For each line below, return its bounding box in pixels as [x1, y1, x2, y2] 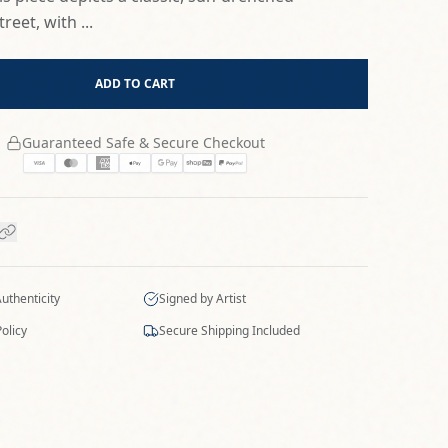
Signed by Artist [159, 290, 247, 307]
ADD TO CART [95, 75, 176, 92]
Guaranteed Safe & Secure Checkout [21, 133, 265, 152]
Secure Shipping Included [159, 322, 301, 339]
